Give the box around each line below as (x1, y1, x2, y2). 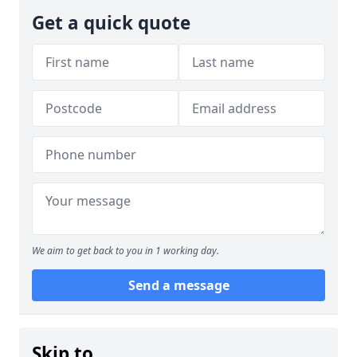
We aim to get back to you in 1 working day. (32, 244, 219, 257)
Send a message (127, 277, 229, 294)
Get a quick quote (32, 10, 190, 35)
